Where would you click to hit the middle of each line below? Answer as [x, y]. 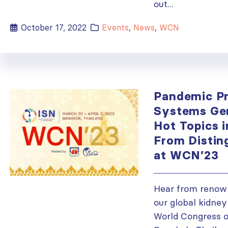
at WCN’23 [186, 155]
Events [116, 27]
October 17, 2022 [54, 27]
